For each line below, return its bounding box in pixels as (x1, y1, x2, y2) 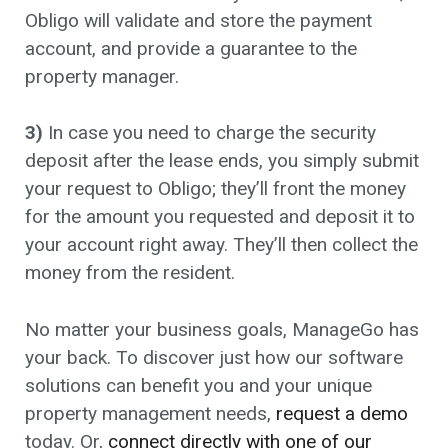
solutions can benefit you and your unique (25, 374, 372, 398)
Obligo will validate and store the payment (25, 8, 372, 32)
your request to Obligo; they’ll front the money (25, 177, 406, 201)
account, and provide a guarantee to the (25, 36, 357, 60)
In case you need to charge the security (43, 121, 376, 145)
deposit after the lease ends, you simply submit (25, 149, 419, 173)
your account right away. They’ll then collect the (25, 233, 418, 257)
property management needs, (25, 402, 276, 426)
